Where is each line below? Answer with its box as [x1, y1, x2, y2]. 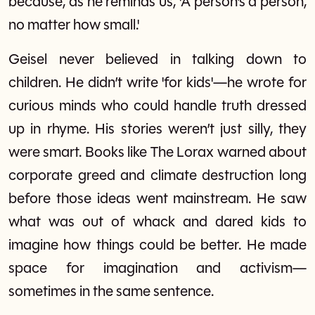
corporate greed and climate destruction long [8, 168, 307, 184]
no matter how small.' [8, 18, 139, 33]
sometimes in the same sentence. [8, 284, 214, 300]
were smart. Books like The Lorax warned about [8, 145, 307, 160]
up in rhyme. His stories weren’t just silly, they [8, 122, 307, 137]
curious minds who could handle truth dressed [8, 98, 307, 114]
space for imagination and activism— [8, 261, 307, 276]
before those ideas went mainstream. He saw [8, 191, 307, 207]
